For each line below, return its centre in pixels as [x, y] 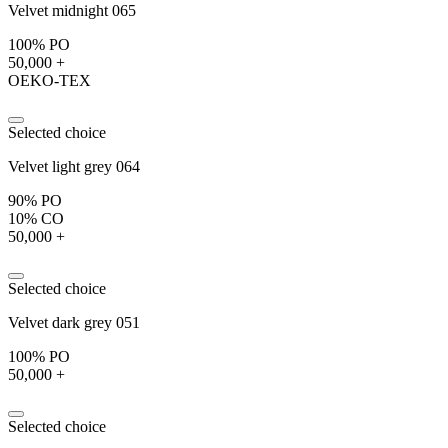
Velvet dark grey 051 [74, 322]
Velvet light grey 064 [74, 166]
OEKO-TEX [49, 80]
